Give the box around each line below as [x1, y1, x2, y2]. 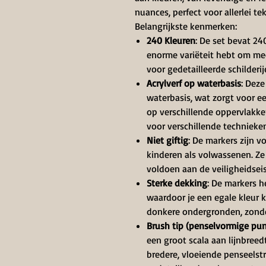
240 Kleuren [147, 34, 195, 46]
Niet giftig [147, 134, 188, 146]
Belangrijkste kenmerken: [135, 20, 237, 32]
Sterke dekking [147, 177, 207, 189]
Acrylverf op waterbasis [147, 77, 241, 89]
